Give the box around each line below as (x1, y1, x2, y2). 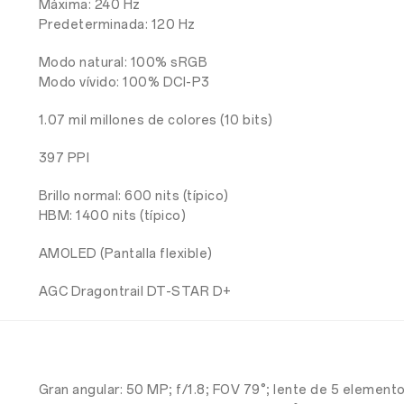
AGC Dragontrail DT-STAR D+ (38, 284, 232, 299)
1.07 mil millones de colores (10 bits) (38, 113, 273, 128)
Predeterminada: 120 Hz (38, 17, 196, 32)
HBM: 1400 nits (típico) (38, 208, 187, 224)
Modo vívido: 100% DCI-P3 (38, 75, 210, 90)
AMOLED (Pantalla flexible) (38, 246, 213, 262)
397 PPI (38, 151, 90, 166)
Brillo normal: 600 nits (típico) (38, 188, 229, 204)
